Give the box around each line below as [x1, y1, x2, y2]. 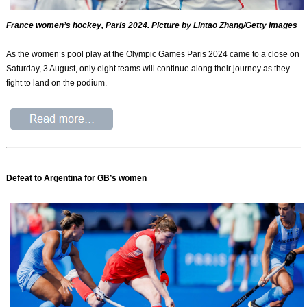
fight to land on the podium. [6, 77, 108, 88]
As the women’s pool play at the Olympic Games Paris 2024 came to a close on [6, 49, 300, 59]
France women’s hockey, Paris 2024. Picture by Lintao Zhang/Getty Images [6, 20, 298, 30]
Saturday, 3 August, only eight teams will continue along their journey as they [6, 63, 291, 73]
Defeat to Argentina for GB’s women [6, 173, 147, 184]
